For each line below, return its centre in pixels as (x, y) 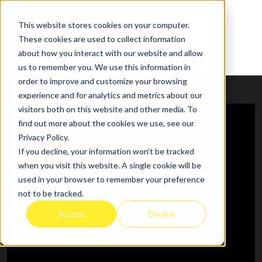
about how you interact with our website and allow (110, 53)
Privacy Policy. (43, 137)
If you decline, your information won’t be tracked (106, 151)
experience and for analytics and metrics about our (110, 95)
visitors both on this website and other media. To (107, 109)
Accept (72, 213)
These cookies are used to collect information (101, 39)
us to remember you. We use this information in (104, 67)
